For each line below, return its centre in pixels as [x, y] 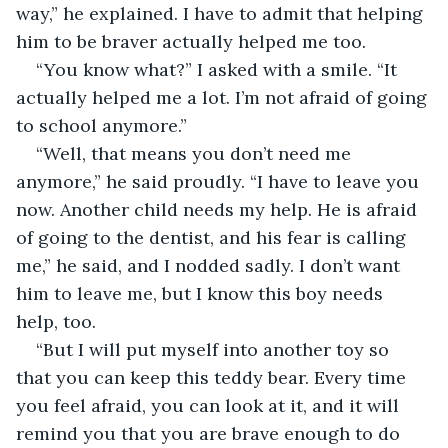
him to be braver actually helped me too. [191, 41]
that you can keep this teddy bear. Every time [213, 377]
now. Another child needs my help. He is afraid [219, 209]
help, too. [56, 321]
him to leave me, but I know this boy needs [202, 293]
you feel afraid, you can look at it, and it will [210, 405]
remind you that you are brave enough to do [210, 433]
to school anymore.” [101, 125]
